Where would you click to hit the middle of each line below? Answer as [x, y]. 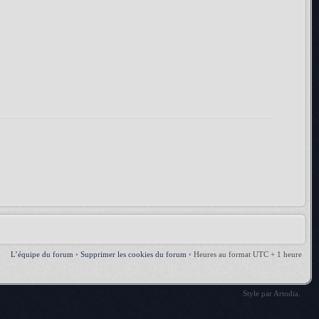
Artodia [286, 294]
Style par [258, 294]
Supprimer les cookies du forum [134, 255]
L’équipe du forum [42, 255]
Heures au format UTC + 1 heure [248, 255]
